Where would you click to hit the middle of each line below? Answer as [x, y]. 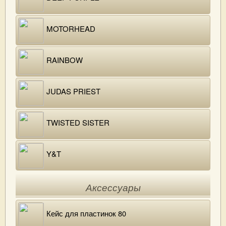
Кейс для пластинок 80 [86, 213]
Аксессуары [113, 188]
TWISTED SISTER [78, 122]
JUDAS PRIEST [73, 91]
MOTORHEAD [71, 29]
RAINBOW [65, 60]
